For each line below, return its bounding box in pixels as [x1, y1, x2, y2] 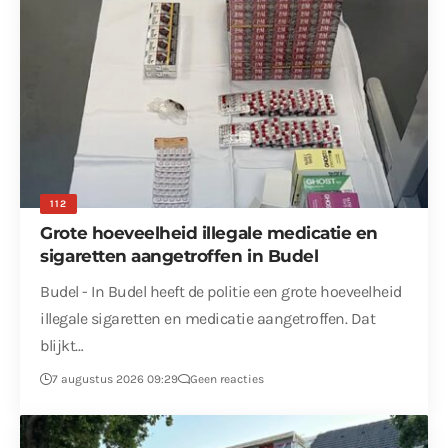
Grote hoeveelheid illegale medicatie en [40, 223, 378, 244]
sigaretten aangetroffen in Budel [40, 246, 319, 267]
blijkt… [40, 336, 84, 356]
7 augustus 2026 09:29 [52, 372, 179, 387]
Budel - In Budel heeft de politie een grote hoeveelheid [40, 282, 402, 302]
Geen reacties [190, 372, 265, 387]
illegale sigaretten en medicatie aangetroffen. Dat [40, 309, 376, 329]
